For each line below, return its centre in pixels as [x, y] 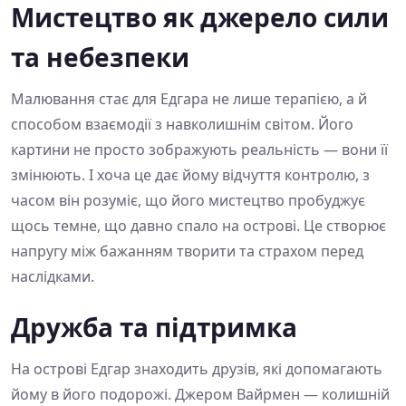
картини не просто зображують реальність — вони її [199, 150]
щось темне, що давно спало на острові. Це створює [198, 226]
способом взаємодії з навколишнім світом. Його [182, 125]
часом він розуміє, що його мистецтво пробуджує [188, 201]
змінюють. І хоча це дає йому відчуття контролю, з [190, 175]
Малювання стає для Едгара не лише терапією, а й [189, 99]
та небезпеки [100, 58]
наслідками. [53, 277]
